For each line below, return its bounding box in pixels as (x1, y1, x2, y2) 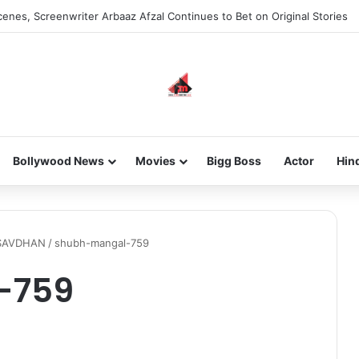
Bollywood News (12, 154, 104, 167)
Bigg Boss (206, 154, 261, 167)
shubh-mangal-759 (54, 236, 149, 249)
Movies (135, 154, 175, 167)
